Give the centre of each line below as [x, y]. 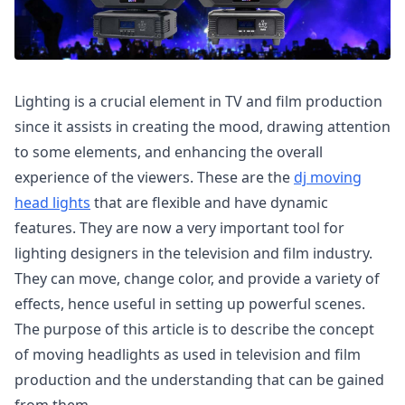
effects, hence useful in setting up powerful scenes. [190, 304]
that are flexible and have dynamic [209, 202]
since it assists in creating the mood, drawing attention [202, 127]
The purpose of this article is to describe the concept [194, 329]
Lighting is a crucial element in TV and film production [198, 101]
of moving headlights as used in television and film [188, 354]
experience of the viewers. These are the [154, 177]
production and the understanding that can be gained [199, 380]
